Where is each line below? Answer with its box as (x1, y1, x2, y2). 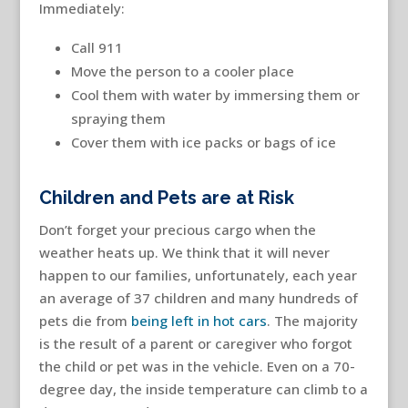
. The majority (266, 311, 358, 330)
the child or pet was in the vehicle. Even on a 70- (38, 356, 355, 375)
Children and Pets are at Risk (38, 186, 294, 209)
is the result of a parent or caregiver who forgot (38, 333, 352, 352)
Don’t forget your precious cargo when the (38, 219, 316, 239)
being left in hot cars (130, 311, 267, 330)
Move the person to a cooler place (70, 61, 294, 80)
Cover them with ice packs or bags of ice (70, 132, 336, 151)
